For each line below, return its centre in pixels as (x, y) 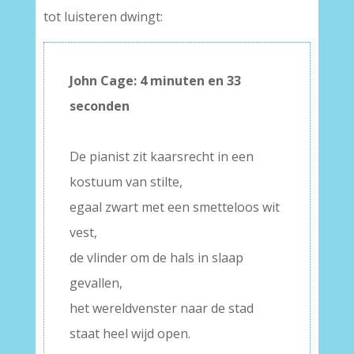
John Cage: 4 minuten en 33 (155, 81)
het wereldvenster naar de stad (161, 308)
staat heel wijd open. (130, 333)
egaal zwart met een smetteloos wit (174, 207)
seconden (99, 106)
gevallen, (96, 283)
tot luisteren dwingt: (103, 17)
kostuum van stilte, (126, 182)
